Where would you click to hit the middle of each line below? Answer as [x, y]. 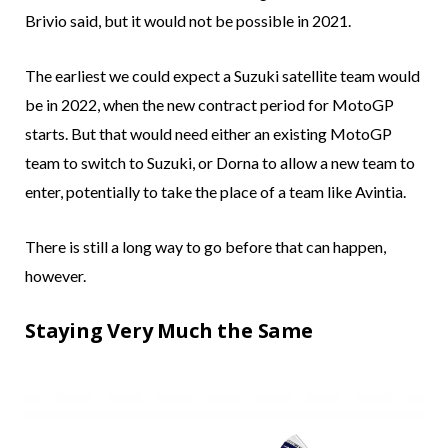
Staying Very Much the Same [169, 330]
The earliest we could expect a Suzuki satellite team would [222, 75]
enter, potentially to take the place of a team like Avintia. [215, 191]
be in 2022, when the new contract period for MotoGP [209, 104]
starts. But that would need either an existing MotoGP [208, 133]
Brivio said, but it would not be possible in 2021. [188, 20]
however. [55, 275]
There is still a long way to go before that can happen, [205, 246]
